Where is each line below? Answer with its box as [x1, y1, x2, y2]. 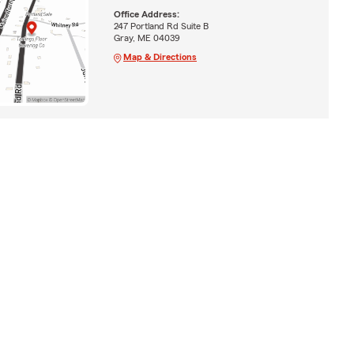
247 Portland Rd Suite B [113, 21, 209, 31]
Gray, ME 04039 [113, 32, 180, 43]
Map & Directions [122, 51, 197, 62]
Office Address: [113, 9, 179, 19]
